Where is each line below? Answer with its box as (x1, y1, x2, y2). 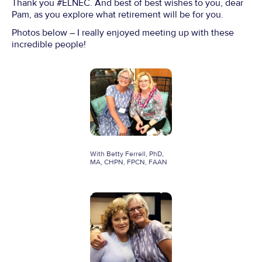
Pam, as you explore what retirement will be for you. (12, 8, 223, 20)
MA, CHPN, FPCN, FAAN (90, 158, 167, 167)
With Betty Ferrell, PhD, (90, 150, 164, 159)
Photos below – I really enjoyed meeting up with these (12, 26, 234, 39)
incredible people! (12, 38, 86, 50)
